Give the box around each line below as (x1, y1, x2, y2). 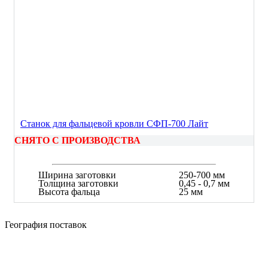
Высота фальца (38, 186, 100, 197)
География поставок (5, 219, 87, 230)
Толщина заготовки (38, 178, 118, 188)
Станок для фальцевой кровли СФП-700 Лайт (20, 118, 208, 129)
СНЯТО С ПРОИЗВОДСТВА (14, 135, 141, 145)
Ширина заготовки (38, 169, 116, 180)
